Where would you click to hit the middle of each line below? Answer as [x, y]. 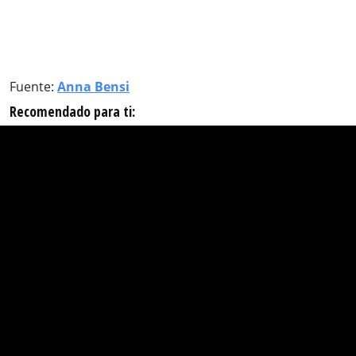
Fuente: [33, 86]
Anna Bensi [93, 86]
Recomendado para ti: [72, 111]
